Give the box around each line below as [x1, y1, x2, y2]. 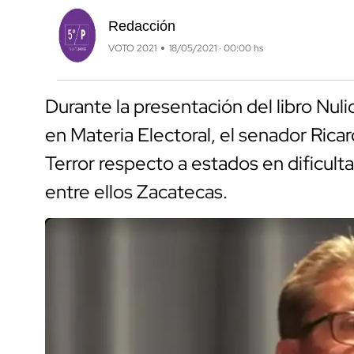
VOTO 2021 [108, 42, 156, 55]
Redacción [108, 18, 175, 35]
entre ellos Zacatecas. [45, 179, 232, 204]
